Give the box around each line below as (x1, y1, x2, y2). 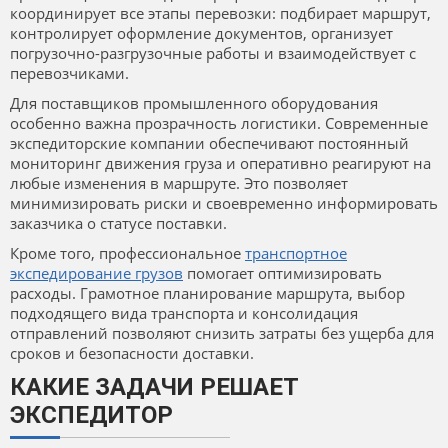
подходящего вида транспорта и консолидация (10, 303, 358, 324)
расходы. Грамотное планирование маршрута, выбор (10, 283, 405, 304)
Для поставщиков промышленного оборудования (10, 93, 378, 114)
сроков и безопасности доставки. (10, 343, 254, 364)
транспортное (245, 243, 347, 264)
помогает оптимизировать (183, 263, 382, 284)
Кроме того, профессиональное (10, 243, 245, 264)
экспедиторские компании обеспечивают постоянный (10, 133, 409, 154)
